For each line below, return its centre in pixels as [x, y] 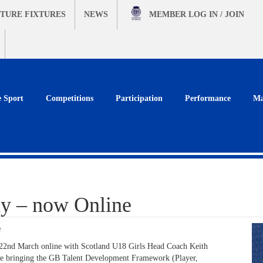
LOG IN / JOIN [216, 14]
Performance [208, 98]
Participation [139, 98]
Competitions [70, 98]
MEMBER [169, 14]
